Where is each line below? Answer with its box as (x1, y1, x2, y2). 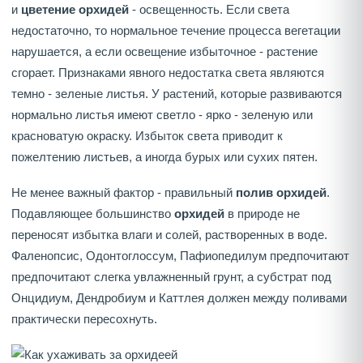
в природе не (224, 207, 300, 221)
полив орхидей (236, 186, 327, 200)
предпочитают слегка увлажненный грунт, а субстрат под (11, 270, 331, 284)
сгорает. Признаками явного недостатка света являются (11, 66, 324, 80)
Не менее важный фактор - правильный (11, 186, 236, 200)
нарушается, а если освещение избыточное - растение (11, 45, 318, 59)
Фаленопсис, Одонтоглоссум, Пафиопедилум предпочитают (11, 249, 349, 263)
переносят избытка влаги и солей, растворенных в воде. (11, 228, 327, 242)
